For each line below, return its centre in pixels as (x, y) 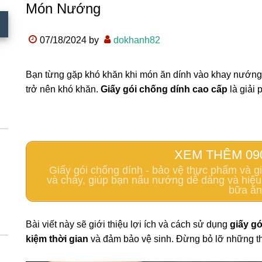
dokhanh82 (137, 40)
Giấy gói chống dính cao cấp (164, 89)
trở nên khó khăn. (63, 89)
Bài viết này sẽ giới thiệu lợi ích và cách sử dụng (128, 225)
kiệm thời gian (57, 239)
